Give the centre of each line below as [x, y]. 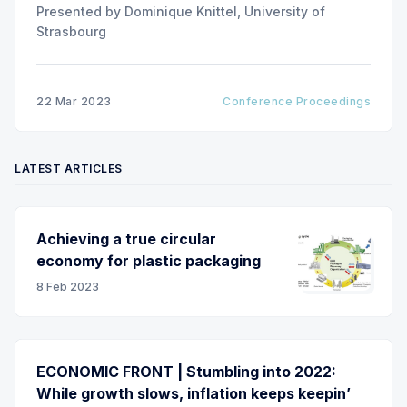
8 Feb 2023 [68, 286]
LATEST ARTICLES [69, 168]
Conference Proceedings [297, 101]
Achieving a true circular [126, 238]
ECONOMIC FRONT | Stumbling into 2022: [186, 371]
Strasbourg [71, 31]
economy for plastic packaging [149, 260]
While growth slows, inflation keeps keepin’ [194, 393]
